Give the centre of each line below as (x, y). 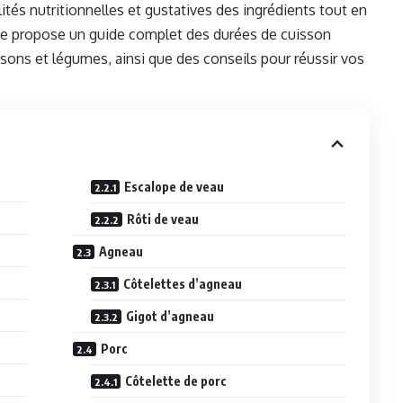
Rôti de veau (163, 219)
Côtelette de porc (176, 381)
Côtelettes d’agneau (183, 284)
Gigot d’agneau (170, 317)
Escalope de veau (175, 187)
